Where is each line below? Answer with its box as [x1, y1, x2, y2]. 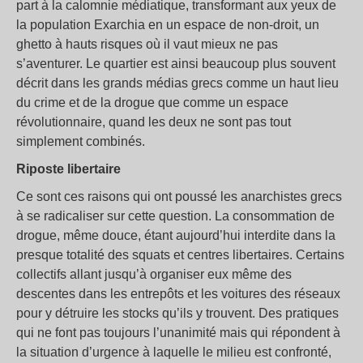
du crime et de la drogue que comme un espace [16, 96, 288, 110]
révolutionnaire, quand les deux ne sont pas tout [16, 115, 291, 130]
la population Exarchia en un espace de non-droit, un [16, 18, 319, 32]
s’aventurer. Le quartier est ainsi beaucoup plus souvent [16, 57, 335, 71]
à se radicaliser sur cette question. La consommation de [16, 209, 335, 224]
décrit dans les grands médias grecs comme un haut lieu [16, 76, 339, 91]
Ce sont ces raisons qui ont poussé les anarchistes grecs [16, 190, 342, 204]
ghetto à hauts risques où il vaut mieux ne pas [16, 37, 278, 52]
